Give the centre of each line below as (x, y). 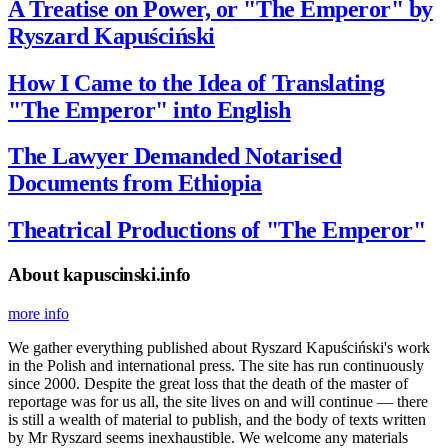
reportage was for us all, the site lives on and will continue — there (218, 401)
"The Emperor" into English (149, 109)
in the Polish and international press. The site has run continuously (216, 365)
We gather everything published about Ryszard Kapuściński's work (219, 347)
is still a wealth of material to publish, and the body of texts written (217, 419)
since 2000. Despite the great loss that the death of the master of (208, 383)
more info (38, 313)
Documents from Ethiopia (135, 183)
